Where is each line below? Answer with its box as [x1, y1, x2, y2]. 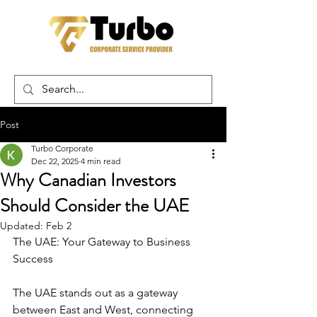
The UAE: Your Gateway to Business [13, 235, 193, 248]
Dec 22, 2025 [31, 156, 79, 166]
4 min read [81, 156, 120, 166]
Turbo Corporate [31, 143, 93, 154]
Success [13, 252, 53, 265]
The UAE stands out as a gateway [13, 286, 180, 299]
